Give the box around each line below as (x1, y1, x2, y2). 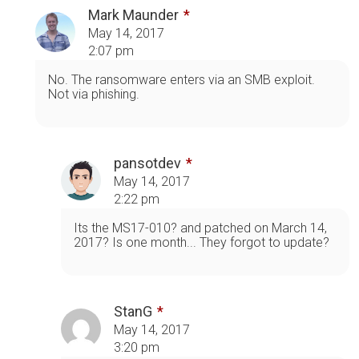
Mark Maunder (88, 6, 179, 23)
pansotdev (114, 154, 181, 171)
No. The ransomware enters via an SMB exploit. (48, 71, 315, 87)
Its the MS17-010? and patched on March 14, (74, 220, 327, 236)
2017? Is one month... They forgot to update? (74, 234, 329, 250)
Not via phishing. (48, 86, 139, 102)
